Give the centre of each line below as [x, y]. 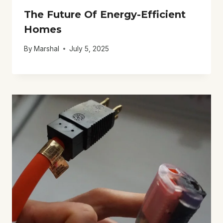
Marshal [47, 49]
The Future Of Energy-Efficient [105, 14]
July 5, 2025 [89, 49]
